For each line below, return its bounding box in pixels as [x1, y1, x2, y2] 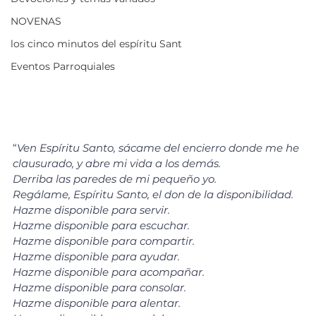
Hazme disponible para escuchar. [13, 219, 190, 233]
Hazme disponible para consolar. [13, 281, 186, 295]
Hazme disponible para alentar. [13, 296, 181, 310]
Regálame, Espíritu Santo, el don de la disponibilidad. [13, 188, 293, 202]
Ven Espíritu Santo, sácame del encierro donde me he [17, 141, 302, 155]
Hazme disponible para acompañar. [13, 265, 205, 279]
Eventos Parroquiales [11, 59, 115, 73]
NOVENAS [11, 14, 61, 28]
